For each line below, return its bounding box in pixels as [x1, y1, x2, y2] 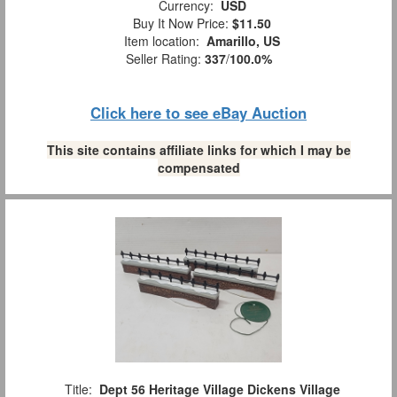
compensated [157, 158, 240, 176]
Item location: [117, 31, 206, 50]
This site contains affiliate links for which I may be [46, 140, 351, 159]
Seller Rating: [125, 49, 205, 67]
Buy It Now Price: [126, 13, 232, 32]
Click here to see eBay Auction [90, 101, 307, 123]
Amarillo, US [206, 31, 280, 50]
